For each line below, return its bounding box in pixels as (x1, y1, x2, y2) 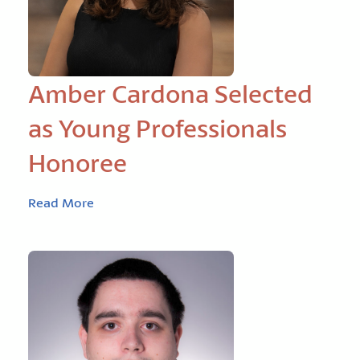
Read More (28, 194, 94, 211)
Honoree (28, 146, 127, 179)
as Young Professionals (28, 112, 287, 145)
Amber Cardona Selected (28, 77, 313, 110)
